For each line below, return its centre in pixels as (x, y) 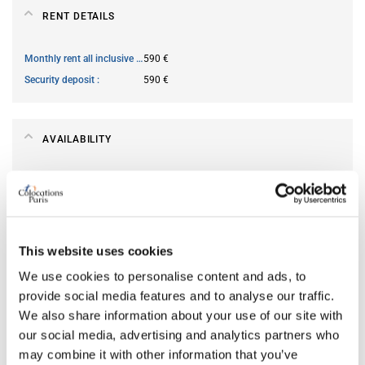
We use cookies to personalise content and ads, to (163, 276)
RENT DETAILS (79, 16)
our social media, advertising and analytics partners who (179, 335)
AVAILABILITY (77, 139)
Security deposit (61, 79)
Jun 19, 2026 (172, 181)
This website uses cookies (96, 251)
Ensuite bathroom (64, 325)
